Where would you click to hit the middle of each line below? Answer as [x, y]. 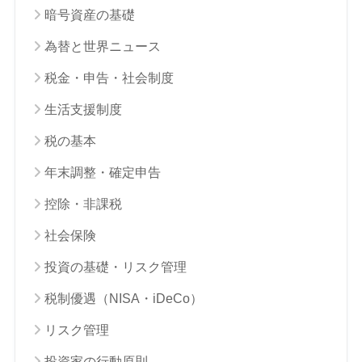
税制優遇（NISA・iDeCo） [123, 298]
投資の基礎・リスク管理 [115, 267]
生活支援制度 [83, 109]
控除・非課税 [83, 204]
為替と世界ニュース [102, 46]
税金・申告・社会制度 [109, 78]
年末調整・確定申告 [102, 172]
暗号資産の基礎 [89, 15]
